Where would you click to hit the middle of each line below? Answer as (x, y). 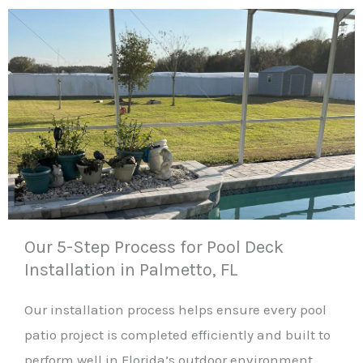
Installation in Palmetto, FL (131, 269)
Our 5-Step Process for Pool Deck (154, 247)
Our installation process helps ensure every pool (175, 309)
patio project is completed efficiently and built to (177, 334)
